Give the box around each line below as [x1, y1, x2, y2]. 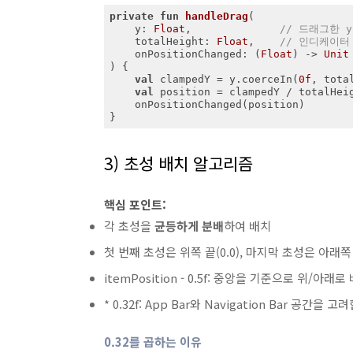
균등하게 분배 [154, 217, 224, 234]
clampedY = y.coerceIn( [153, 72, 299, 85]
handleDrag [184, 9, 248, 22]
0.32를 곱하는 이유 [104, 333, 202, 350]
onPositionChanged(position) [109, 98, 135, 110]
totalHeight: [134, 35, 217, 47]
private [109, 9, 154, 22]
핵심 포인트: [104, 196, 166, 213]
